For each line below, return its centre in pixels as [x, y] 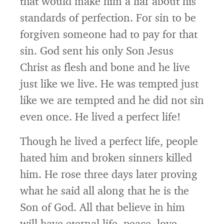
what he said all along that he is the [104, 190]
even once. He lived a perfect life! [100, 116]
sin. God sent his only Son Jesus [97, 50]
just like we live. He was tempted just [109, 83]
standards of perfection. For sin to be [108, 17]
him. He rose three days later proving [109, 174]
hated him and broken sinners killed [106, 157]
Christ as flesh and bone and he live [105, 67]
